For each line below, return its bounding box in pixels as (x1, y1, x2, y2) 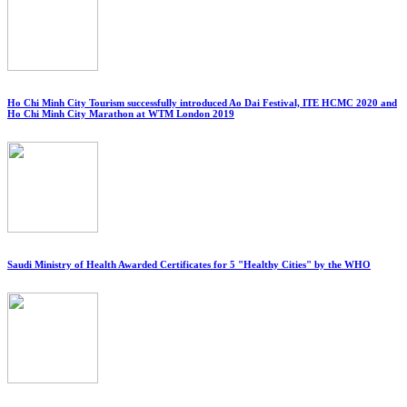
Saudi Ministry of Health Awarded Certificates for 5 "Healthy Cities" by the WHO (7, 259, 371, 271)
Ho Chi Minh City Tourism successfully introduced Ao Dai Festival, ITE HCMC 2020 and (7, 97, 397, 109)
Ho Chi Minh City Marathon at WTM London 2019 (7, 108, 234, 120)
